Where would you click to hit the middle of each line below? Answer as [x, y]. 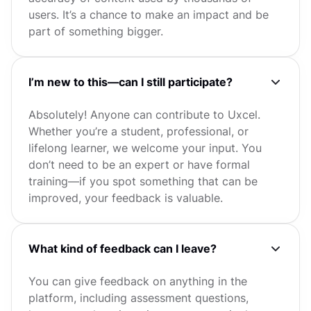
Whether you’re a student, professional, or [138, 131]
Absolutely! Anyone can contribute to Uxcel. [144, 115]
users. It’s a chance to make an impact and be [149, 15]
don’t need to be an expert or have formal [139, 165]
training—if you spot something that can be [143, 181]
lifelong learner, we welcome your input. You [145, 148]
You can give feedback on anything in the [138, 281]
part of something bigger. [96, 31]
